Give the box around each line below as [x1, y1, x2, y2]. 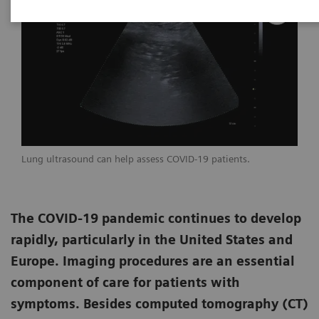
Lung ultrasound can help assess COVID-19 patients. [21, 153, 250, 165]
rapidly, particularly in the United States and [11, 232, 293, 248]
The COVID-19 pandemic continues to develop [11, 211, 301, 226]
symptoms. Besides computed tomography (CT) [11, 296, 308, 312]
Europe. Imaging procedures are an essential [11, 253, 295, 269]
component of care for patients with [11, 275, 240, 291]
